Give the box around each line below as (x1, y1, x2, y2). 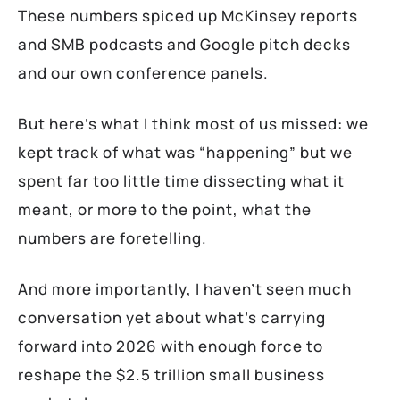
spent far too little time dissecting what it (18, 170, 345, 191)
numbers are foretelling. (18, 227, 207, 248)
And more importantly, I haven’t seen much (18, 278, 352, 299)
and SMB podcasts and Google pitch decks (18, 33, 351, 54)
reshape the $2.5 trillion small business (18, 363, 325, 385)
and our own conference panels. (18, 62, 269, 83)
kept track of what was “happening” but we (18, 141, 353, 162)
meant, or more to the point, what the (18, 198, 312, 220)
